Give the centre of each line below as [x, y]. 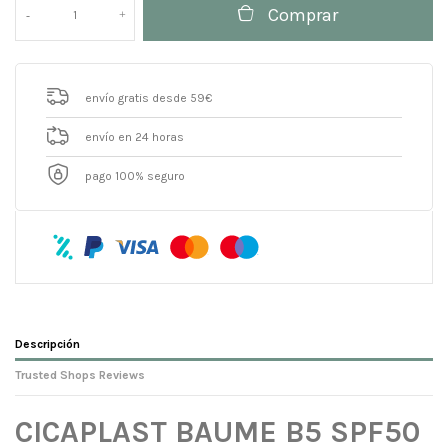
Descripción [47, 344]
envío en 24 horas [134, 136]
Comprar [303, 14]
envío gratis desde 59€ [148, 97]
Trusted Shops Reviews [80, 375]
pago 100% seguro [135, 175]
